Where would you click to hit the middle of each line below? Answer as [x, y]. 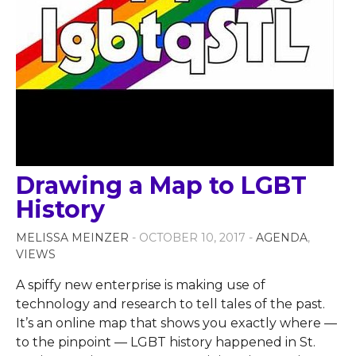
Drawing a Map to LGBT [161, 186]
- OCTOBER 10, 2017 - [194, 238]
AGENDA [282, 238]
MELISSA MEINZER [72, 238]
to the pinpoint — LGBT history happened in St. [166, 342]
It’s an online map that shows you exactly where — [176, 323]
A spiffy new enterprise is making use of [141, 285]
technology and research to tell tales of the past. [170, 304]
